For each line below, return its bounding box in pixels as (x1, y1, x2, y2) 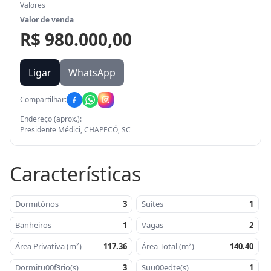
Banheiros (15, 220, 51, 230)
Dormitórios (15, 198, 59, 209)
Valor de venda (20, 15, 74, 25)
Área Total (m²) (142, 241, 194, 252)
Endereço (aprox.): (20, 114, 82, 124)
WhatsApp (68, 66, 116, 79)
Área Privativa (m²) (15, 241, 82, 252)
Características (10, 161, 141, 187)
